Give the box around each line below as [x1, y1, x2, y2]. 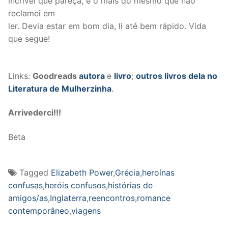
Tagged [19, 167, 51, 178]
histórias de [108, 180, 153, 191]
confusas [8, 180, 43, 191]
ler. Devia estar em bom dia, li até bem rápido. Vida [8, 21, 206, 32]
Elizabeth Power [51, 167, 113, 178]
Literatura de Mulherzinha [8, 83, 111, 94]
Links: [8, 70, 33, 81]
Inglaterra [50, 193, 87, 204]
